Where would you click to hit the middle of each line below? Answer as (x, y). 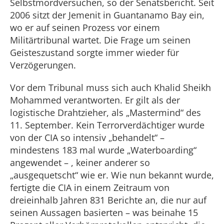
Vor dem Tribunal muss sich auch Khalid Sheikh (110, 87)
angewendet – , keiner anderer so (80, 162)
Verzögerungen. (43, 65)
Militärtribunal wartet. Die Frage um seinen (100, 40)
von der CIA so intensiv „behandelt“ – (87, 137)
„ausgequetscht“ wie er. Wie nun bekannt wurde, (112, 175)
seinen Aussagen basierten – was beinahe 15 (104, 212)
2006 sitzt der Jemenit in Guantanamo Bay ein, (107, 15)
